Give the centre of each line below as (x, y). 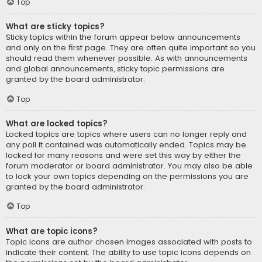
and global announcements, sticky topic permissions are (115, 69)
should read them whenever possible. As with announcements (127, 58)
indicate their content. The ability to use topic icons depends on (128, 252)
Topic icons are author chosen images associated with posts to (129, 242)
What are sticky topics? (55, 27)
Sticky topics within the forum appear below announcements (123, 37)
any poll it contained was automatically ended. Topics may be (126, 144)
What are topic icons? (52, 231)
